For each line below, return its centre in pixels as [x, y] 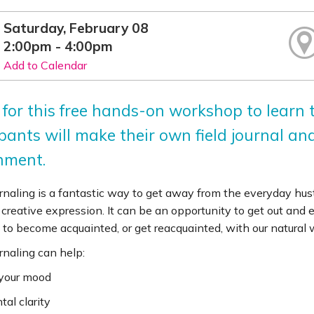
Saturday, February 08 [76, 28]
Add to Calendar [46, 65]
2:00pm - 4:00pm [59, 46]
